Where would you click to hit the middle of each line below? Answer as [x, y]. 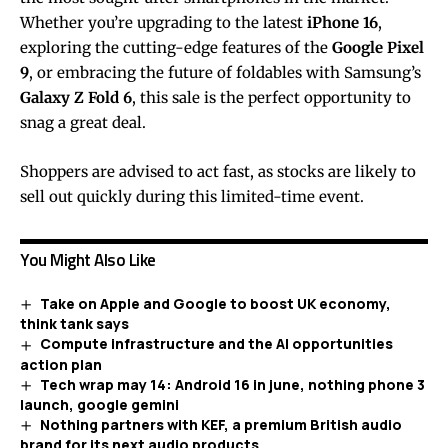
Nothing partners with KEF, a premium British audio [220, 424]
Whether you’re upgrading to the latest [163, 23]
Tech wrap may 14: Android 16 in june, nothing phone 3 [232, 384]
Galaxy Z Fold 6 [76, 98]
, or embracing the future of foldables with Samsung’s [225, 73]
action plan [61, 364]
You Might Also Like [88, 260]
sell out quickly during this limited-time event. [192, 197]
